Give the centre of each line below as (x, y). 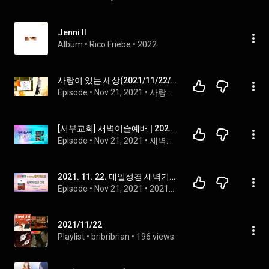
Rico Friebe (110, 44)
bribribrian (110, 237)
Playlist (71, 237)
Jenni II (72, 32)
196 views (155, 237)
